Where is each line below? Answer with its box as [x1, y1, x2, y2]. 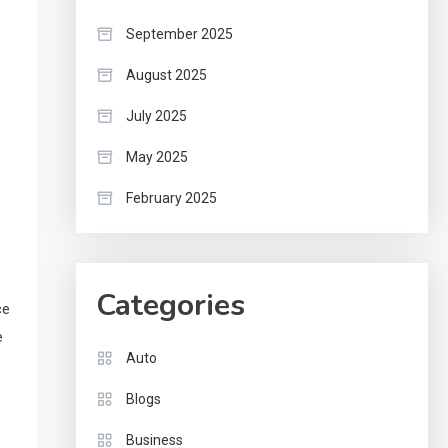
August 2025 [125, 67, 207, 83]
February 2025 [125, 190, 217, 206]
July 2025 [125, 108, 187, 124]
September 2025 [125, 26, 233, 42]
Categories [95, 285, 245, 326]
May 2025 [125, 149, 188, 165]
